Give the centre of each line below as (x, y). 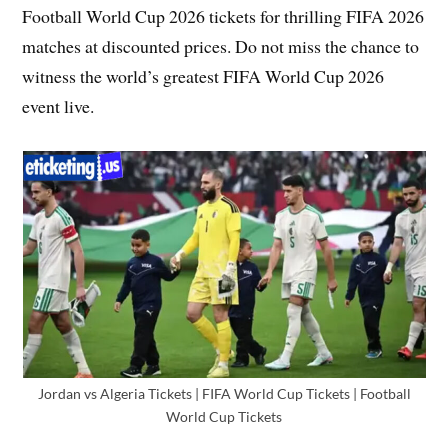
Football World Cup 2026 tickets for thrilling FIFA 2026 (223, 16)
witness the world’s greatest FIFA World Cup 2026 (203, 76)
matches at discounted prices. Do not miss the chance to (221, 46)
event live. (58, 106)
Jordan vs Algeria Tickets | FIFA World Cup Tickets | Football (224, 394)
